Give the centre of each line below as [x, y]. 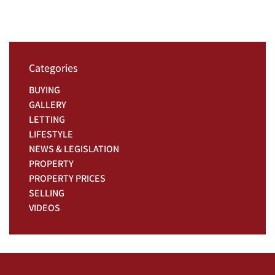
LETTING [47, 119]
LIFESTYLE [51, 134]
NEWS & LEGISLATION [74, 149]
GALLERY [48, 105]
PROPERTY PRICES [67, 178]
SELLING [47, 193]
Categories [53, 68]
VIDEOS [45, 208]
